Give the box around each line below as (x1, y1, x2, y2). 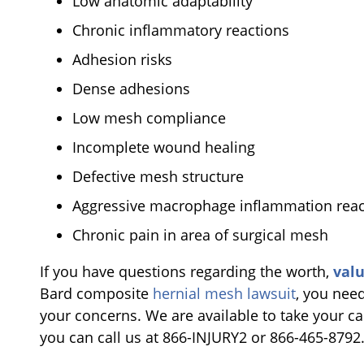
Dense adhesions (72, 78, 190, 98)
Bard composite (40, 283, 153, 303)
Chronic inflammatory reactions (72, 19, 289, 40)
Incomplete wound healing (72, 136, 255, 157)
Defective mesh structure (72, 166, 244, 186)
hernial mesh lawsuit (153, 283, 296, 303)
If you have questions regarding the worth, (40, 261, 333, 281)
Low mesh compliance (72, 107, 226, 128)
